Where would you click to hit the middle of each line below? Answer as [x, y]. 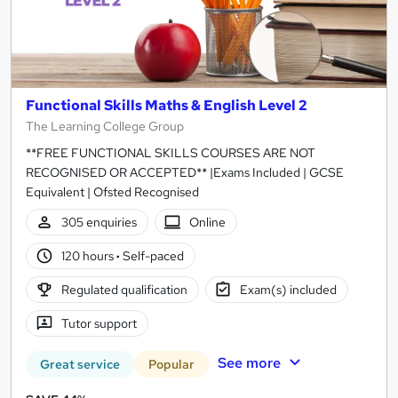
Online [208, 222]
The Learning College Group [105, 127]
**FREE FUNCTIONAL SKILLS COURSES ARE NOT [171, 153]
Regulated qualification [124, 289]
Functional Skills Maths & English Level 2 [167, 106]
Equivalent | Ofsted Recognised [112, 192]
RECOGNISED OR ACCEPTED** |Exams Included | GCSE [185, 173]
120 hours [88, 255]
